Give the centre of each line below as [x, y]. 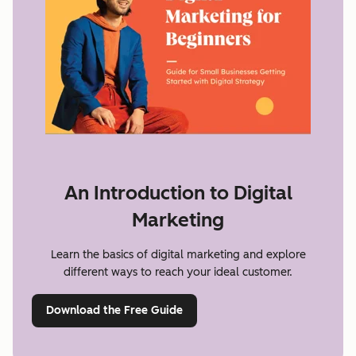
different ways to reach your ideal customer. [178, 272]
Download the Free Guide [114, 310]
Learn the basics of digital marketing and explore [178, 254]
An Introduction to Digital [178, 192]
